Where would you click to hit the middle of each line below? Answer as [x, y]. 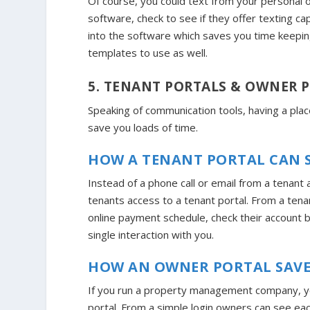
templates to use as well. [148, 52]
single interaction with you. [151, 234]
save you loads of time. [143, 127]
